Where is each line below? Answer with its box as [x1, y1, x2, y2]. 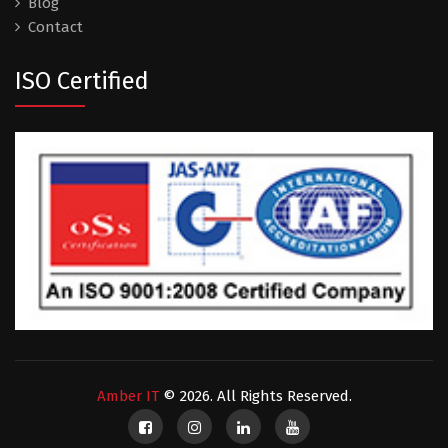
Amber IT [96, 386, 159, 405]
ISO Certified [15, 66, 149, 95]
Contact [28, 17, 83, 36]
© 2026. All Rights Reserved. [158, 386, 352, 405]
